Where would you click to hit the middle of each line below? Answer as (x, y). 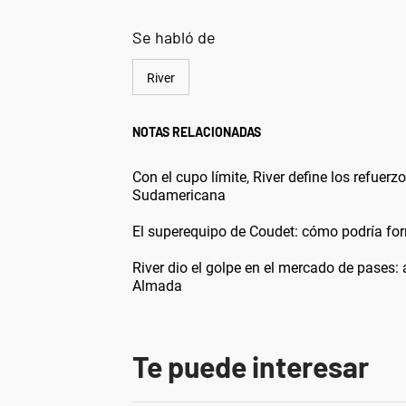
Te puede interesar (251, 366)
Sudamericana (179, 195)
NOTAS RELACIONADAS (197, 132)
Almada (157, 286)
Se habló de (174, 37)
